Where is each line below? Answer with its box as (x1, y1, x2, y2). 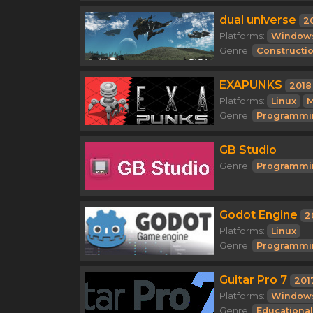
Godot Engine (219, 208, 298, 221)
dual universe (219, 13, 296, 27)
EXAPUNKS (219, 78, 282, 92)
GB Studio (219, 143, 277, 156)
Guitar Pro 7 (219, 273, 287, 286)
